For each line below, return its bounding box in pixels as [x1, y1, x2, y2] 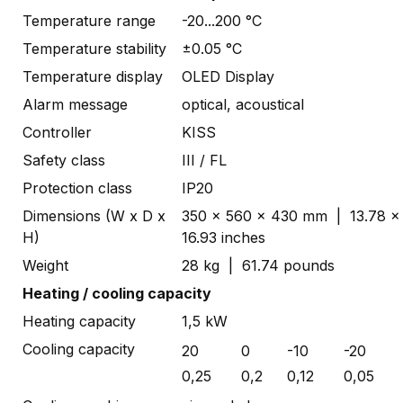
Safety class [22, 150, 110, 169]
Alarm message [22, 94, 132, 113]
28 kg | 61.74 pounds [182, 255, 335, 274]
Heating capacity [22, 311, 140, 330]
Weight [22, 255, 68, 274]
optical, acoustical [182, 94, 313, 113]
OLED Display [182, 67, 283, 85]
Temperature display [22, 67, 167, 85]
